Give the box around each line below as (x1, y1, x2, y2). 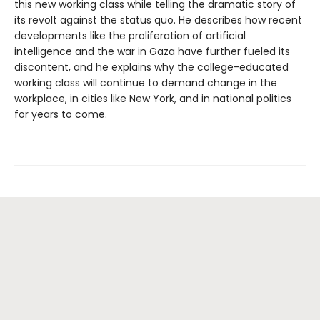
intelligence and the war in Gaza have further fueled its (14, 44, 290, 59)
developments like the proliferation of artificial (14, 28, 246, 43)
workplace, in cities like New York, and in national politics (14, 91, 291, 106)
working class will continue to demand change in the (14, 75, 277, 90)
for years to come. (14, 106, 107, 121)
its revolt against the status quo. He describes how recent (14, 12, 302, 27)
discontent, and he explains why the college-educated (14, 59, 289, 74)
